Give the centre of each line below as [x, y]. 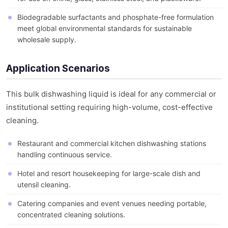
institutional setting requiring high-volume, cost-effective [109, 107]
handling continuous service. [65, 155]
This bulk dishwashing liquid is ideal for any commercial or [111, 94]
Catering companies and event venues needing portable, [112, 204]
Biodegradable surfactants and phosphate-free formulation [116, 17]
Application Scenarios [58, 69]
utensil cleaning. [44, 185]
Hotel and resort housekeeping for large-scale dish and [109, 174]
